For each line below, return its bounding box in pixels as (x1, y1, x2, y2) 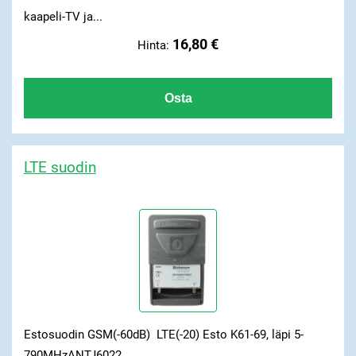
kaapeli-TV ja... (23, 9, 103, 24)
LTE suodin (23, 157, 96, 176)
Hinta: (137, 37, 172, 52)
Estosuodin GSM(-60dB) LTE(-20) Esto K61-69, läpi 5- (23, 327, 304, 342)
